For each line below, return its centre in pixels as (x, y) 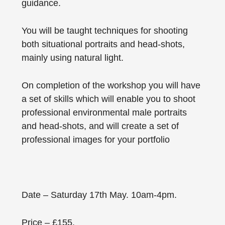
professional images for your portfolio (95, 140)
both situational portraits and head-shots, (103, 44)
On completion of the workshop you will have (111, 86)
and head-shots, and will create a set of (100, 126)
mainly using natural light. (72, 58)
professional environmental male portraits (104, 113)
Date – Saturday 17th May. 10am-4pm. (99, 195)
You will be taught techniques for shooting (104, 31)
